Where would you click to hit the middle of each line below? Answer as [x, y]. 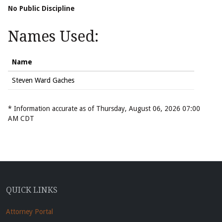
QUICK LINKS [32, 190]
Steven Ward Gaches [43, 81]
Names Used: [53, 37]
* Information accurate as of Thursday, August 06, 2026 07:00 [104, 109]
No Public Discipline [41, 9]
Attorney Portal [29, 212]
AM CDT [21, 119]
